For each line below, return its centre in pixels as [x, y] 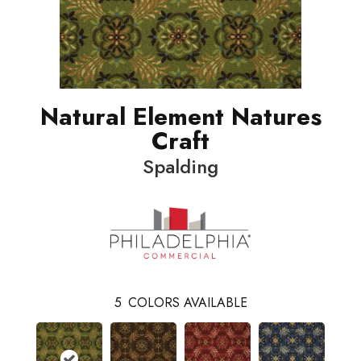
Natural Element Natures [180, 117]
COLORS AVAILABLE [187, 302]
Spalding [180, 167]
